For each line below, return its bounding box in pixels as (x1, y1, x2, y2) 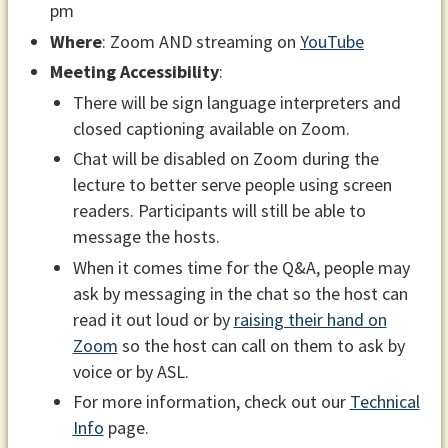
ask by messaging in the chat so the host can (72, 281, 408, 305)
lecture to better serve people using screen (72, 173, 392, 197)
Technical (349, 390, 420, 414)
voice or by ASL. (72, 359, 189, 383)
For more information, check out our (72, 390, 350, 414)
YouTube (300, 29, 364, 53)
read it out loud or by (72, 307, 234, 331)
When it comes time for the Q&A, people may (72, 255, 410, 279)
